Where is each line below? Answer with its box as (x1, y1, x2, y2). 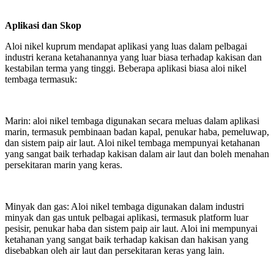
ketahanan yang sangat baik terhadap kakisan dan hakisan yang (5, 234, 248, 245)
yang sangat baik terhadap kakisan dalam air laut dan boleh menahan (5, 148, 269, 159)
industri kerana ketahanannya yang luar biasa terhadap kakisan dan (5, 51, 262, 62)
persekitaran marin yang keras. (5, 159, 122, 170)
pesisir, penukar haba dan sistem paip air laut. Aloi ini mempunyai (5, 223, 257, 234)
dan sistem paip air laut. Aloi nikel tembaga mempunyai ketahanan (5, 137, 260, 148)
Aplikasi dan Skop (5, 20, 81, 31)
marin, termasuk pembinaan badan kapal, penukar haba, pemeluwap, (5, 126, 269, 137)
